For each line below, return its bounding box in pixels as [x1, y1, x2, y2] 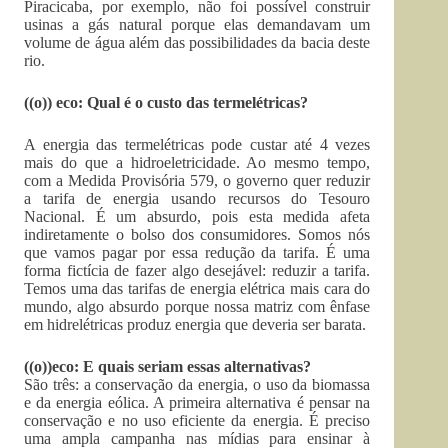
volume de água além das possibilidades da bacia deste [24, 34, 371, 51]
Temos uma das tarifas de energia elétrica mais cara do [24, 280, 371, 297]
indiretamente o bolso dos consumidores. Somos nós [24, 226, 371, 243]
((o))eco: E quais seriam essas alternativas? [24, 358, 311, 375]
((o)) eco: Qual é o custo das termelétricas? [24, 94, 308, 111]
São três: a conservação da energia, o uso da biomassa [24, 376, 371, 393]
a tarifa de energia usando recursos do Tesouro [24, 190, 371, 207]
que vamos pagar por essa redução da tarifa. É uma [24, 244, 371, 261]
